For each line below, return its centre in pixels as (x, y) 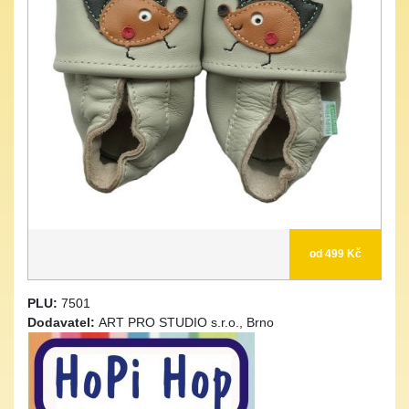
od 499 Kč (335, 254)
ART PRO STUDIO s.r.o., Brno (186, 322)
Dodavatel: (63, 322)
